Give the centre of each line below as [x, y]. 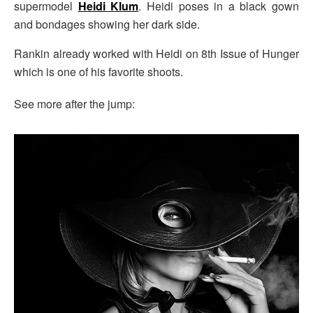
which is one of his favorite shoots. [99, 71]
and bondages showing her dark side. [107, 24]
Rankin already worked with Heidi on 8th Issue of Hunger [156, 53]
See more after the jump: [74, 103]
